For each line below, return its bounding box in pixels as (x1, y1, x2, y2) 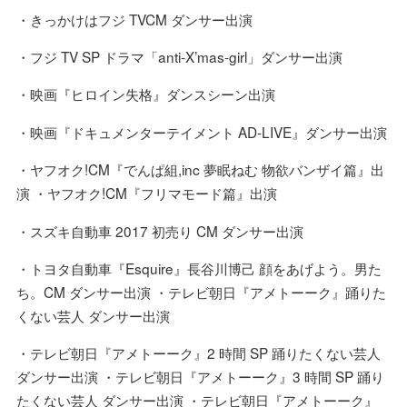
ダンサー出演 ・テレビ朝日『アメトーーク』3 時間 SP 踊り (15, 366, 384, 387)
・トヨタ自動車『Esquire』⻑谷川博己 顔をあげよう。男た (15, 257, 382, 278)
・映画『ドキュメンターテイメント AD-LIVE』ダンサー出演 (15, 121, 387, 142)
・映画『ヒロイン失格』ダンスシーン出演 (15, 84, 275, 104)
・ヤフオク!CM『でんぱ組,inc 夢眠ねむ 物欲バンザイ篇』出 (15, 159, 384, 180)
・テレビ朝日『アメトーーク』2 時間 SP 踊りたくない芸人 (15, 342, 381, 363)
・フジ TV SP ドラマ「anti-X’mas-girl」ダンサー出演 (15, 45, 342, 66)
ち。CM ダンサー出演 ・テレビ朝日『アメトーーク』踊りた (15, 281, 386, 302)
